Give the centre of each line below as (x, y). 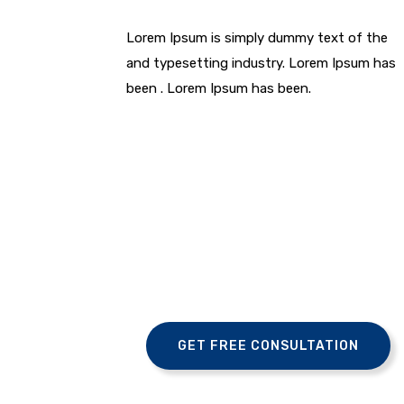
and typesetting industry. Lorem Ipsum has (261, 63)
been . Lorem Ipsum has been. (219, 88)
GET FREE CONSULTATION (268, 346)
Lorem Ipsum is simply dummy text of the (257, 38)
